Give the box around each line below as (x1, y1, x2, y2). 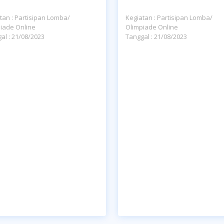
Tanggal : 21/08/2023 (125, 32, 187, 41)
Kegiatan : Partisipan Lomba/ (125, 13, 212, 22)
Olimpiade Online (125, 22, 178, 31)
